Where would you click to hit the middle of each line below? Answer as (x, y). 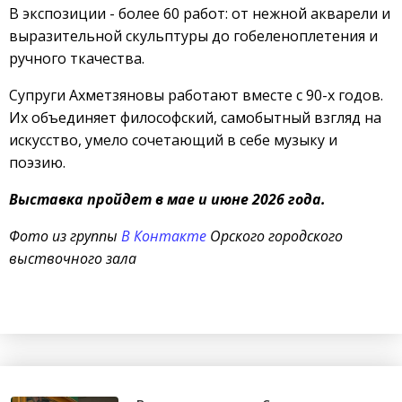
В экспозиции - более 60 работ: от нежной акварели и (200, 13)
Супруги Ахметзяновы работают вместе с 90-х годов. (196, 95)
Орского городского (275, 236)
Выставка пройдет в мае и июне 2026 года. (167, 199)
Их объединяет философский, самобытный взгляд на (195, 117)
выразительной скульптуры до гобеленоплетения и (193, 35)
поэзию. (39, 162)
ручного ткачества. (77, 58)
